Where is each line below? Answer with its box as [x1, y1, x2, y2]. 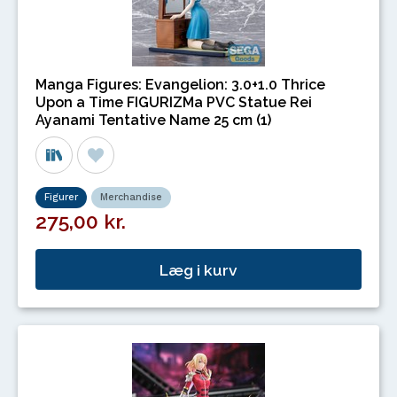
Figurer [44, 191, 78, 204]
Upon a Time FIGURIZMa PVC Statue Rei [35, 94, 312, 112]
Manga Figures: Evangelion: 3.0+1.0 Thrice [35, 76, 325, 94]
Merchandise [100, 191, 162, 204]
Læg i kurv [160, 260, 237, 279]
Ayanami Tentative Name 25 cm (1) [35, 112, 271, 129]
